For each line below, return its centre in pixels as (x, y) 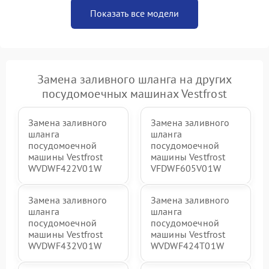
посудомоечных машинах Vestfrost (134, 94)
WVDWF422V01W (65, 168)
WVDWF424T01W (187, 246)
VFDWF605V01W (186, 168)
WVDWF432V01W (65, 246)
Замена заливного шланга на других (134, 79)
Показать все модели (134, 13)
